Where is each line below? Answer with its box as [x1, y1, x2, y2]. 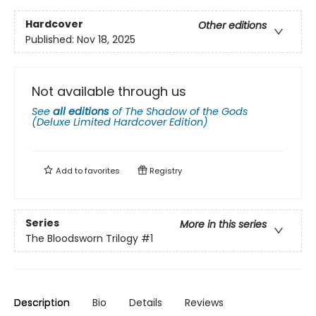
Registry [147, 165, 182, 177]
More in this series [180, 217, 267, 231]
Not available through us [32, 83, 186, 101]
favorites [85, 165, 120, 177]
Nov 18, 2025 [77, 32, 135, 47]
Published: [25, 32, 77, 47]
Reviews [185, 296, 224, 310]
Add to [54, 165, 85, 177]
